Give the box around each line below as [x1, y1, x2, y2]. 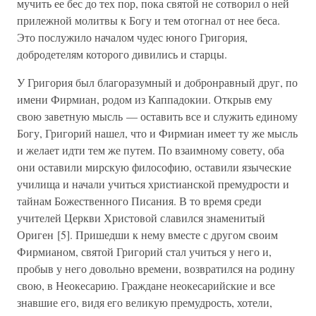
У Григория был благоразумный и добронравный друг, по [17, 75, 298, 90]
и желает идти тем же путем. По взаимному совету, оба [17, 142, 284, 157]
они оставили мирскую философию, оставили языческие [17, 159, 291, 174]
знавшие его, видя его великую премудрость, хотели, [17, 295, 272, 310]
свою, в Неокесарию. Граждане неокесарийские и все [17, 278, 275, 293]
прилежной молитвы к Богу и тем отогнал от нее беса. [17, 13, 280, 28]
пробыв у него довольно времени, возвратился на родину [17, 261, 295, 276]
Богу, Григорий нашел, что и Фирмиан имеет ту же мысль [17, 126, 298, 140]
